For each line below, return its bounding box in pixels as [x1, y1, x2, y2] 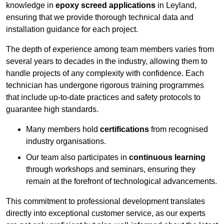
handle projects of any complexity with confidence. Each [6, 69, 204, 78]
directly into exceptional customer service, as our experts [6, 209, 205, 218]
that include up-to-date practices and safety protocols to [6, 93, 200, 102]
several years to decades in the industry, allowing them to [6, 57, 207, 66]
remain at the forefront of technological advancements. [26, 177, 217, 186]
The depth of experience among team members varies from [6, 45, 214, 54]
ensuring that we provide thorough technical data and [6, 13, 193, 22]
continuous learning [129, 153, 205, 162]
